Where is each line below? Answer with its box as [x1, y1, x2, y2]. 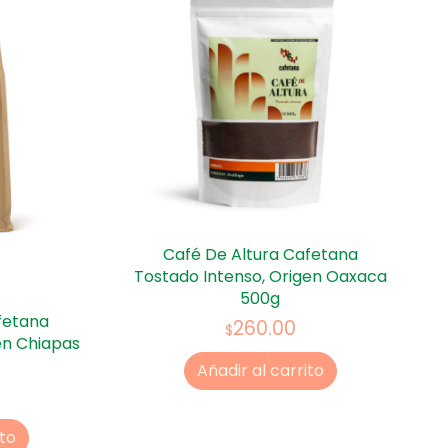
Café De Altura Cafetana [162, 243, 358, 267]
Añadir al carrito [196, 358, 324, 382]
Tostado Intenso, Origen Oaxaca [133, 265, 387, 289]
